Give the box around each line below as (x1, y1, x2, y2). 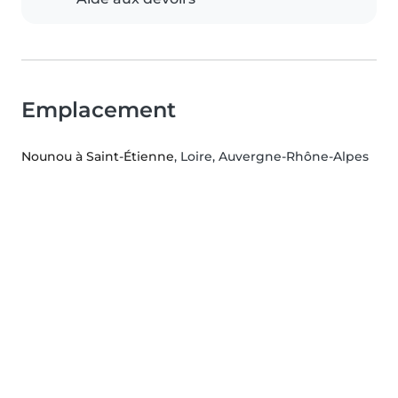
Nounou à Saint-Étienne (21, 148, 174, 165)
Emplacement (21, 97, 176, 123)
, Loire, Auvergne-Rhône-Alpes (174, 148, 369, 165)
